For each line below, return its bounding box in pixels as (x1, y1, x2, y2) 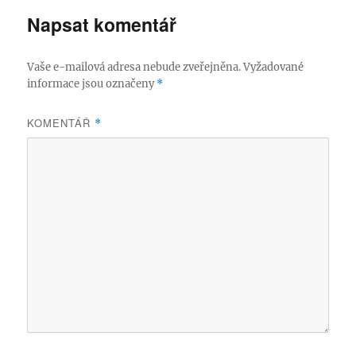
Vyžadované (243, 60, 304, 75)
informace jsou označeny (27, 77, 157, 91)
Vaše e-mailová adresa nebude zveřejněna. (27, 60, 242, 75)
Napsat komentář (27, 11, 177, 38)
